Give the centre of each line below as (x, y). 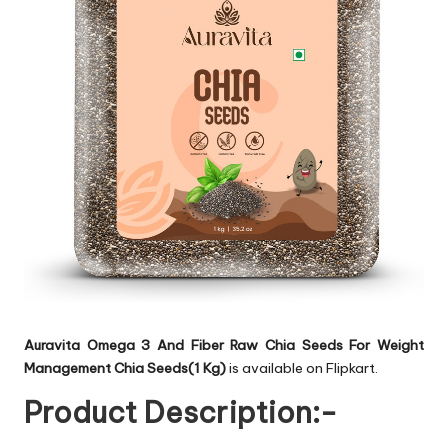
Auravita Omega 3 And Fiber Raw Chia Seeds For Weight (224, 345)
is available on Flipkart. (302, 368)
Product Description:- (180, 413)
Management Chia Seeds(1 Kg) (125, 368)
